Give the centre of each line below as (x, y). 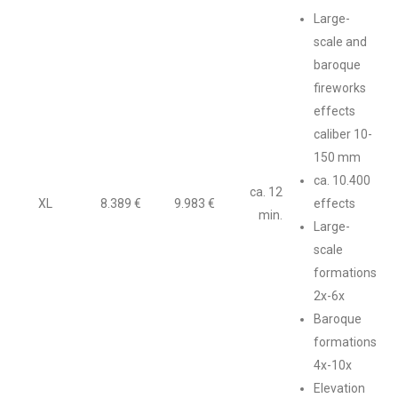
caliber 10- (343, 134)
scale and (340, 42)
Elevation (339, 388)
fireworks (340, 88)
